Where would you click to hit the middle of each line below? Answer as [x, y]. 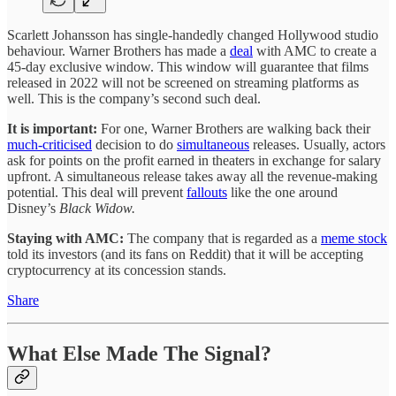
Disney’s [33, 208]
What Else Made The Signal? [139, 353]
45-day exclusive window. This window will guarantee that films [188, 66]
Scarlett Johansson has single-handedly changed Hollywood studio [193, 34]
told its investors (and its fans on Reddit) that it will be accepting [185, 254]
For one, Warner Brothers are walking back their [236, 128]
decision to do [134, 144]
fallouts [207, 192]
